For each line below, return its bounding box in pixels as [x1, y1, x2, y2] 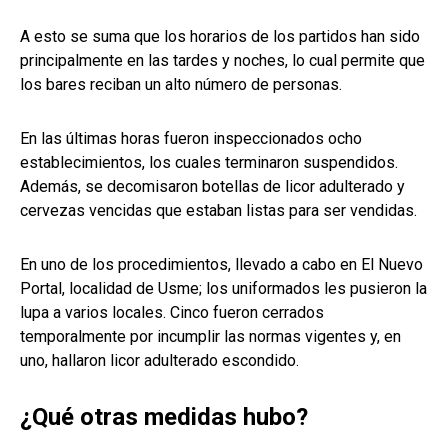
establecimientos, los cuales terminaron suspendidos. [20, 153, 398, 173]
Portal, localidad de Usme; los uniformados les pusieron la [20, 279, 427, 299]
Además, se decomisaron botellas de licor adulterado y [20, 177, 405, 197]
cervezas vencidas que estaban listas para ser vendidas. [20, 201, 417, 221]
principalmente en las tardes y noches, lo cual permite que [20, 51, 425, 71]
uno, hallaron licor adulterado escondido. [20, 351, 299, 371]
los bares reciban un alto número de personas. [20, 75, 342, 95]
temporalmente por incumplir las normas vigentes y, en [20, 327, 401, 347]
